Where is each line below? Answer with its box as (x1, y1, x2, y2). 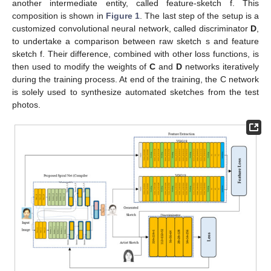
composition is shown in (12, 11, 106, 21)
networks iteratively (182, 62, 260, 72)
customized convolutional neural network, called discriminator (12, 24, 250, 34)
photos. (12, 100, 41, 110)
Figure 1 (105, 11, 140, 21)
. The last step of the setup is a (140, 11, 260, 21)
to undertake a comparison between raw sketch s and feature (12, 36, 259, 47)
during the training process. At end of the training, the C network (12, 74, 259, 85)
